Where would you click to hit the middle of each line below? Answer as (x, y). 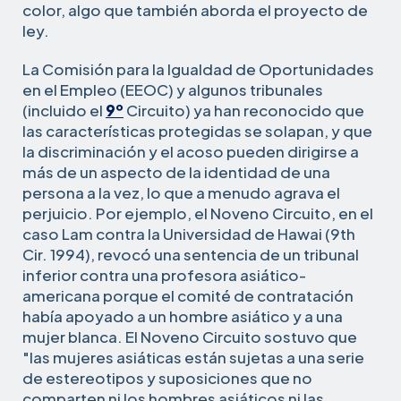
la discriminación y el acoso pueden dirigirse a (191, 151)
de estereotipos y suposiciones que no (167, 377)
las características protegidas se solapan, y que (197, 130)
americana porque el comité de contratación (188, 295)
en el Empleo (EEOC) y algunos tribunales (173, 89)
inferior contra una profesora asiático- (164, 274)
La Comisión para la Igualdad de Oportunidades (198, 68)
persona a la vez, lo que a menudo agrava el (181, 192)
